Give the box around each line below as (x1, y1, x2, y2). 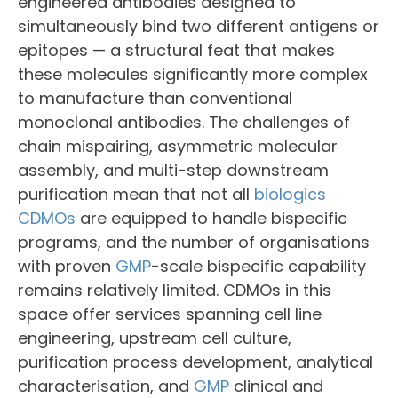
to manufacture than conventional (18, 87, 292, 109)
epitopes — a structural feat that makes (18, 39, 335, 61)
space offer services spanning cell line (18, 303, 322, 325)
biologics (254, 183, 326, 205)
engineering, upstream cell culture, (18, 327, 291, 349)
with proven (18, 255, 115, 277)
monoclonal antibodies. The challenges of (18, 111, 350, 133)
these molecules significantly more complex (18, 63, 368, 85)
